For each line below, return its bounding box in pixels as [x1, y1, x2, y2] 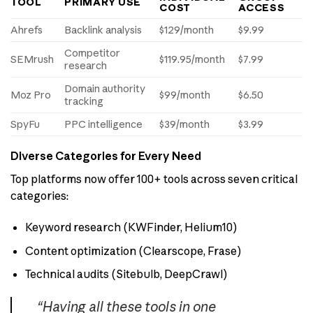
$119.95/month [159, 53, 226, 66]
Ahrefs [10, 24, 43, 37]
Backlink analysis [64, 24, 143, 37]
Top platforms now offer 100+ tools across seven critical [10, 172, 298, 187]
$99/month [159, 89, 211, 102]
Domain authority [64, 82, 146, 96]
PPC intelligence [64, 118, 143, 131]
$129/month [159, 24, 214, 37]
